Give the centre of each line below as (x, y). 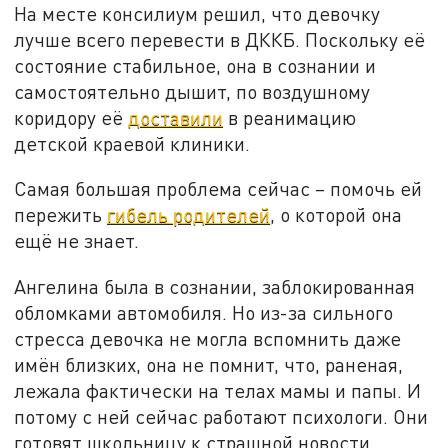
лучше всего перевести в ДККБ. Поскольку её (220, 39)
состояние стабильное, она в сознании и (195, 65)
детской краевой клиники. (132, 143)
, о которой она (336, 215)
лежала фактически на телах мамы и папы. (211, 390)
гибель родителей (189, 215)
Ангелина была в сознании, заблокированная (215, 286)
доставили (176, 117)
